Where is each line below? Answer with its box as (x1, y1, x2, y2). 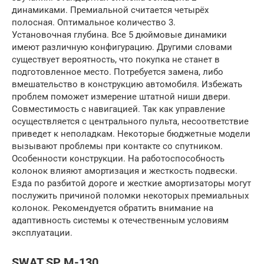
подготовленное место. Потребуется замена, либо (12, 67, 223, 77)
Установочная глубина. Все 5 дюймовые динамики (12, 29, 227, 40)
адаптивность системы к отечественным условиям (12, 215, 229, 226)
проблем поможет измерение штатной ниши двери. (12, 91, 230, 102)
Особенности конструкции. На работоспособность (12, 153, 225, 164)
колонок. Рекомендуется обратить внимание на (12, 203, 213, 213)
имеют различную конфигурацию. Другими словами (12, 42, 232, 52)
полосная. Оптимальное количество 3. (12, 17, 176, 28)
